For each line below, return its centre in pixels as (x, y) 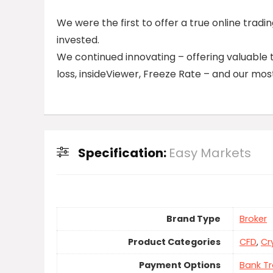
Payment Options (180, 265)
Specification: (123, 153)
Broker (253, 219)
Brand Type (193, 219)
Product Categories (174, 242)
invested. (78, 40)
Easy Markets (210, 153)
